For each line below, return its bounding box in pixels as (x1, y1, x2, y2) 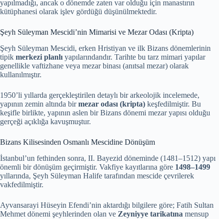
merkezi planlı (16, 52, 63, 61)
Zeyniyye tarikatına (118, 209, 183, 218)
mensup (183, 209, 209, 218)
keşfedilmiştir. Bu (145, 99, 201, 108)
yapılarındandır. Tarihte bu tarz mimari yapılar (63, 52, 205, 61)
